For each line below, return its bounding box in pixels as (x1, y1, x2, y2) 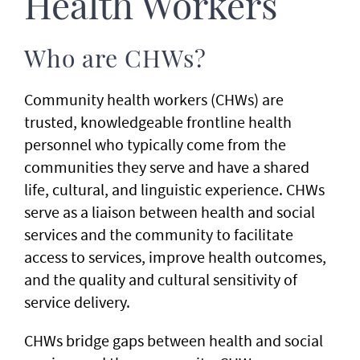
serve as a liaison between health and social (24, 202, 315, 222)
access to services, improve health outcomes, (24, 247, 326, 267)
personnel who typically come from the (24, 134, 286, 154)
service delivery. (24, 292, 130, 312)
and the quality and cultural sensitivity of (24, 269, 297, 289)
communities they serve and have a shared (24, 157, 309, 177)
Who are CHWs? (24, 48, 207, 72)
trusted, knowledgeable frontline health (24, 112, 292, 132)
